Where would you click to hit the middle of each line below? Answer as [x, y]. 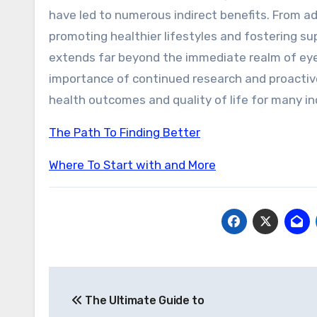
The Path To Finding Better [125, 132]
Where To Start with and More [132, 165]
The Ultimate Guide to [143, 300]
